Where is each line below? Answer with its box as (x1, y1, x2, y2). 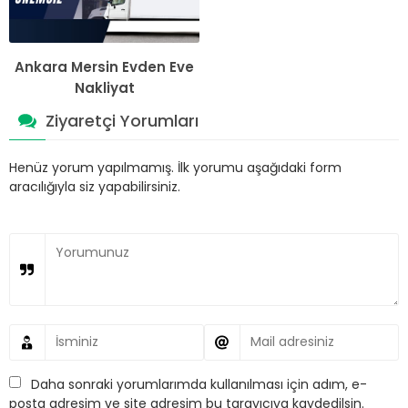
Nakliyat (74, 77, 135, 97)
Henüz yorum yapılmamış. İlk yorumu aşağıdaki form (9, 158, 342, 177)
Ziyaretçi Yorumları (46, 108, 199, 132)
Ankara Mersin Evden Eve (15, 56, 194, 76)
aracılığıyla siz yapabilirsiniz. (9, 177, 180, 196)
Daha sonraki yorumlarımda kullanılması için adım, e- (31, 374, 367, 393)
